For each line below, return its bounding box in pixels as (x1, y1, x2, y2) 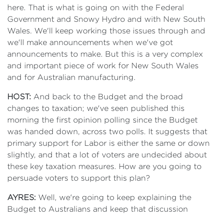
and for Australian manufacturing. (7, 73, 136, 81)
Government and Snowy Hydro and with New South (7, 15, 205, 23)
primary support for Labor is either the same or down (7, 139, 210, 147)
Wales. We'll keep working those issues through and (7, 27, 205, 35)
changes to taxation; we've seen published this (7, 104, 185, 112)
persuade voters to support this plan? (7, 174, 150, 182)
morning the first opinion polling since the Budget (7, 116, 198, 124)
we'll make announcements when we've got (7, 38, 173, 46)
